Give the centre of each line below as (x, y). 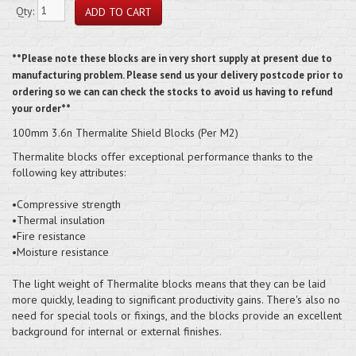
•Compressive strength (66, 204)
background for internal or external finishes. (117, 331)
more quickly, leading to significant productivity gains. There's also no (176, 299)
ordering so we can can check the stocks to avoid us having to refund (172, 91)
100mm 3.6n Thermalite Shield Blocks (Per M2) (125, 132)
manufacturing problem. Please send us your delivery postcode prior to (178, 75)
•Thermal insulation (58, 220)
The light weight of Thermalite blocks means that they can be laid (169, 283)
